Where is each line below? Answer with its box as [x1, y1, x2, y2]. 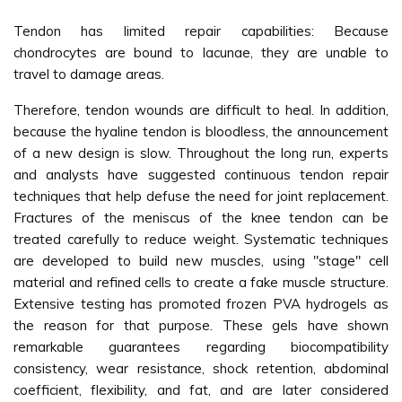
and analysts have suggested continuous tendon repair [13, 166, 389, 183]
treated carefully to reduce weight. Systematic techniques [13, 231, 389, 248]
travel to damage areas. [13, 66, 164, 83]
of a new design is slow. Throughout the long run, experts [13, 144, 389, 162]
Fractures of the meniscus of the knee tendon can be [13, 209, 389, 226]
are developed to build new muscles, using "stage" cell [13, 252, 389, 269]
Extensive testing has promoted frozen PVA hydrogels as [13, 295, 389, 312]
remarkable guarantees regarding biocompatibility [13, 338, 389, 355]
